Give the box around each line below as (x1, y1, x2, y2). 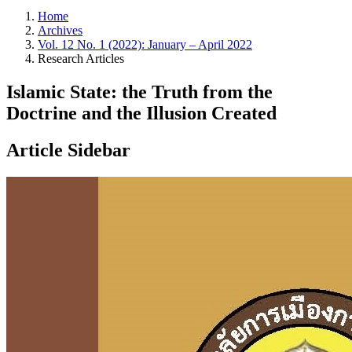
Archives (38, 24, 82, 37)
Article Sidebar (6, 139, 130, 160)
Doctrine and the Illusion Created (6, 102, 277, 123)
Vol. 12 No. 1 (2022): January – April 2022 (38, 38, 252, 51)
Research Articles (38, 52, 124, 65)
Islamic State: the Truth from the (6, 81, 273, 102)
